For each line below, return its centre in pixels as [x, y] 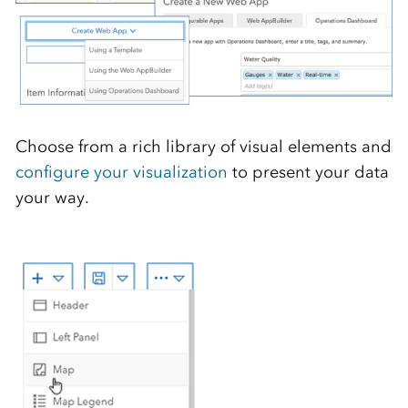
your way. [52, 197]
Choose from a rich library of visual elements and [203, 146]
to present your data [308, 172]
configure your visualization [121, 172]
